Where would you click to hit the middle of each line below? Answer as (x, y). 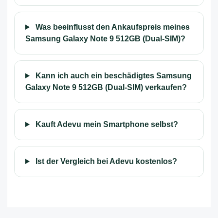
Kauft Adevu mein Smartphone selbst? (106, 124)
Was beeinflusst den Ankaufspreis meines (111, 27)
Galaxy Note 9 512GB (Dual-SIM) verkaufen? (106, 87)
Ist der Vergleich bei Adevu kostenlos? (105, 161)
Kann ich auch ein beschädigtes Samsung (112, 76)
